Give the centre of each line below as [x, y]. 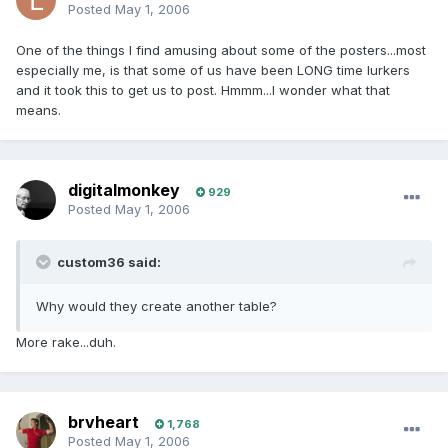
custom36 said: [109, 262]
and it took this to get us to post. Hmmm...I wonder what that [203, 90]
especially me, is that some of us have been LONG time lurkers [213, 70]
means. [38, 110]
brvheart [103, 422]
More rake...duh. [66, 342]
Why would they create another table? [156, 306]
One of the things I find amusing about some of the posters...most [221, 50]
